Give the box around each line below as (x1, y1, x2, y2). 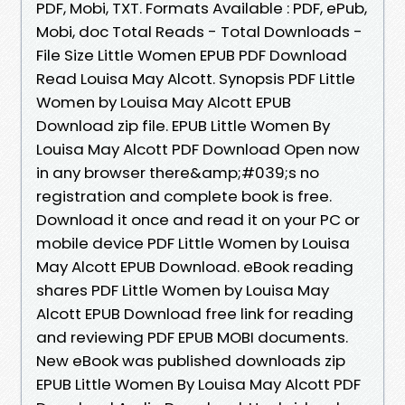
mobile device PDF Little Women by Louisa (36, 231, 350, 254)
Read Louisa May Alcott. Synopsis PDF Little (36, 67, 355, 89)
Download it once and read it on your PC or (36, 208, 360, 231)
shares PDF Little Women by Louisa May (36, 278, 329, 301)
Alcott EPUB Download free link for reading (36, 302, 353, 325)
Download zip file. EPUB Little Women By (36, 114, 330, 137)
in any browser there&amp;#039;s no (36, 161, 319, 184)
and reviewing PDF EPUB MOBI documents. (36, 325, 348, 348)
